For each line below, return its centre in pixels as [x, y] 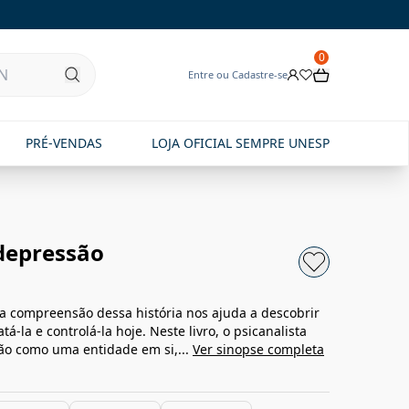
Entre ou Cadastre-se [238, 74]
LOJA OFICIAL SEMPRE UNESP [240, 143]
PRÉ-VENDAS [63, 143]
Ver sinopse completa [258, 349]
